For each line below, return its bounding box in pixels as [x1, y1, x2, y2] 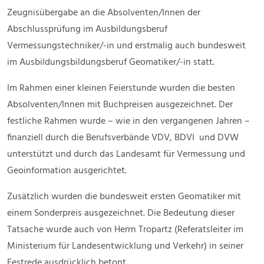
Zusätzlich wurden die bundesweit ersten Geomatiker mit [7, 189, 241, 205]
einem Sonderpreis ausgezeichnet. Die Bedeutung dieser [7, 206, 235, 222]
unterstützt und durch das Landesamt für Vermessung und [7, 147, 245, 163]
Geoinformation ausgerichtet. [7, 163, 127, 179]
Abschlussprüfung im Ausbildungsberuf [7, 22, 167, 38]
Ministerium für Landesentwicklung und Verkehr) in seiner [7, 239, 243, 255]
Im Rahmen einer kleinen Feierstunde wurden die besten [7, 81, 235, 97]
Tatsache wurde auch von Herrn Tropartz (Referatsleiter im [7, 222, 243, 238]
